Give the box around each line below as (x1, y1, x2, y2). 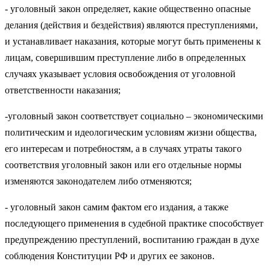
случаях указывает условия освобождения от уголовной (5, 68, 236, 79)
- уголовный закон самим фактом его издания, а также (5, 201, 228, 212)
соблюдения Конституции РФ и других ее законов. (5, 250, 215, 261)
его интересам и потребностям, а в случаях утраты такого (5, 143, 242, 154)
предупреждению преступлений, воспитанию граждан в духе (5, 234, 262, 245)
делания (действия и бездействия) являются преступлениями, (5, 19, 258, 30)
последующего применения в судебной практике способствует (5, 218, 263, 228)
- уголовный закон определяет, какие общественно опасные (5, 3, 251, 14)
